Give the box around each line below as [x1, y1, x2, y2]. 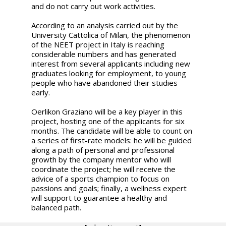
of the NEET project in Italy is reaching [31, 39, 165, 49]
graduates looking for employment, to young [31, 68, 187, 78]
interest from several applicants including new [31, 58, 191, 69]
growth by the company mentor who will [31, 154, 172, 164]
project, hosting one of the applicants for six [31, 116, 185, 126]
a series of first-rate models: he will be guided [31, 135, 192, 145]
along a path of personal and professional [31, 144, 175, 155]
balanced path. [31, 202, 82, 212]
